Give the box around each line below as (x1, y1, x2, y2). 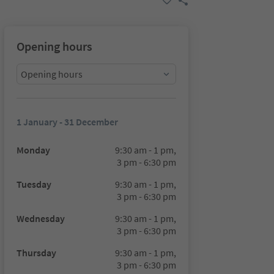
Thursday (16, 246, 56, 259)
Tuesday (16, 178, 51, 190)
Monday (16, 144, 50, 156)
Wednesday (16, 212, 65, 224)
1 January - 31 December (16, 116, 118, 128)
